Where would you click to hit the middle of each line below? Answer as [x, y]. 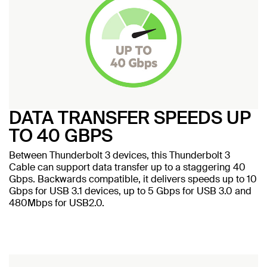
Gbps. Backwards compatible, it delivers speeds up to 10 [133, 179]
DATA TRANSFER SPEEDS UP [130, 117]
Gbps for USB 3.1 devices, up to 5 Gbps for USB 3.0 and [130, 191]
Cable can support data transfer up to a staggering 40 [127, 167]
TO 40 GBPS [61, 135]
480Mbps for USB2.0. [57, 203]
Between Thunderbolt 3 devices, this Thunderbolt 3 [119, 155]
